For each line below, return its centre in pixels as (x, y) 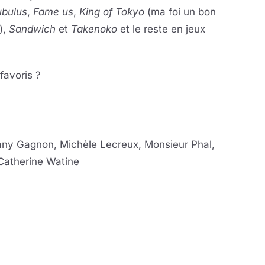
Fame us (53, 12)
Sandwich (34, 29)
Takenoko (94, 29)
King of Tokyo (112, 12)
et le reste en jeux (161, 29)
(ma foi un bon (180, 12)
